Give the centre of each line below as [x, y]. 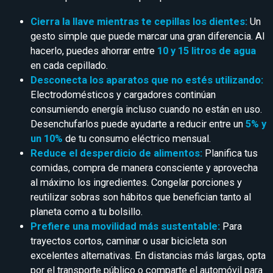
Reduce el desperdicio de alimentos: [116, 153]
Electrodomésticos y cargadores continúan [123, 94]
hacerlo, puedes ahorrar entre [94, 51]
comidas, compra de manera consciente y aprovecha [144, 168]
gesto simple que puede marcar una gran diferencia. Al [147, 36]
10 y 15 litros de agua [207, 51]
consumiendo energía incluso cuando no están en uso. [146, 109]
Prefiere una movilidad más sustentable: [125, 226]
